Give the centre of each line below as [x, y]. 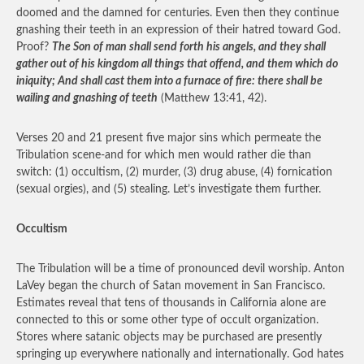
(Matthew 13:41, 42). [212, 98]
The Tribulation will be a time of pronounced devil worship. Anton [180, 269]
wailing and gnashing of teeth [87, 98]
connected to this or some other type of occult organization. [167, 320]
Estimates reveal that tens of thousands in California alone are [171, 303]
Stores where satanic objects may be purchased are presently [169, 337]
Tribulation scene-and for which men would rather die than [164, 155]
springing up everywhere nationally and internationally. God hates [180, 354]
